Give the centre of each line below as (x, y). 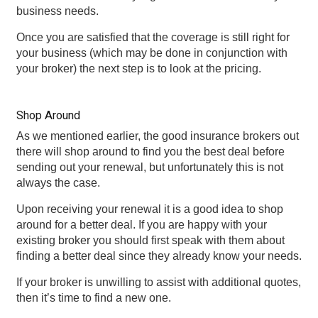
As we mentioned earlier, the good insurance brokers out (157, 136)
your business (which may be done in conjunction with (152, 53)
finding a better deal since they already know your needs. (159, 256)
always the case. (58, 182)
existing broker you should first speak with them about (150, 240)
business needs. (57, 11)
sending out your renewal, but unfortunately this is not (149, 167)
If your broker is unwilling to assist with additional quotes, (158, 282)
